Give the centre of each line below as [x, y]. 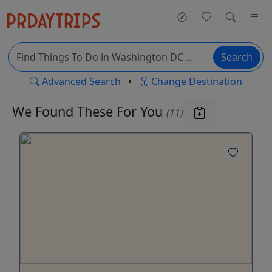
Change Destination [195, 81]
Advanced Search [80, 81]
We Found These [64, 111]
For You [141, 111]
